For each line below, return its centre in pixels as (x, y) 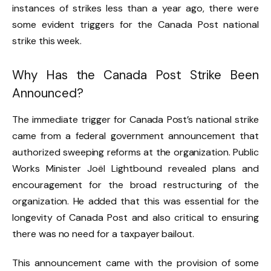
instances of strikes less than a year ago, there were (135, 8)
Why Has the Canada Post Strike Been (135, 75)
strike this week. (47, 41)
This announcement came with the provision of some (135, 263)
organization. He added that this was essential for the (135, 201)
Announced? (48, 93)
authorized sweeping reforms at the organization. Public (135, 152)
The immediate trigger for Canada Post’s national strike (135, 120)
